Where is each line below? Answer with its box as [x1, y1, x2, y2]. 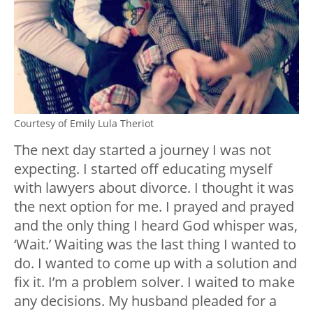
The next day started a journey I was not [14, 140, 271, 160]
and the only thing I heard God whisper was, [14, 216, 298, 235]
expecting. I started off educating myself [14, 159, 272, 179]
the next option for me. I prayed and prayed [14, 197, 294, 217]
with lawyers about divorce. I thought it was [14, 178, 294, 198]
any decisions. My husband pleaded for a [14, 291, 277, 311]
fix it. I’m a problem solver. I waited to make [14, 272, 295, 292]
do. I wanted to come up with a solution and [14, 254, 297, 273]
